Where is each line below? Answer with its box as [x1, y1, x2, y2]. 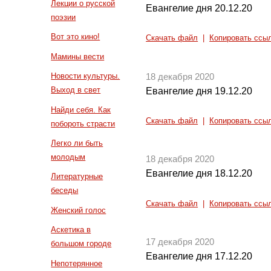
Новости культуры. [51, 71, 120, 81]
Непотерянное [51, 258, 103, 268]
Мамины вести [51, 51, 105, 61]
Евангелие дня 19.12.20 [146, 85, 253, 96]
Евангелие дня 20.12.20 [146, 3, 253, 14]
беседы [51, 186, 79, 195]
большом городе [51, 239, 112, 249]
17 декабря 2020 [146, 237, 215, 247]
